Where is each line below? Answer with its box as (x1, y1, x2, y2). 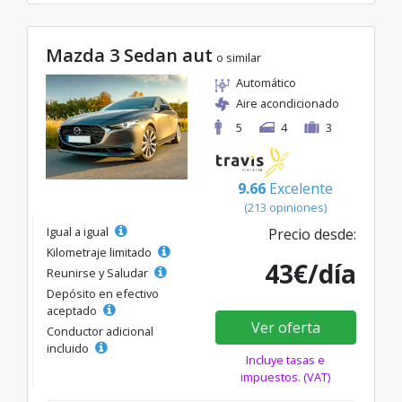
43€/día (265, 257, 356, 292)
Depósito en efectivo (47, 285, 159, 302)
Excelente (269, 179, 333, 199)
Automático (236, 74, 296, 92)
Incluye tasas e (246, 352, 326, 369)
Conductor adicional (47, 323, 153, 340)
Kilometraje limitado (47, 244, 154, 261)
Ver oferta (250, 318, 320, 338)
